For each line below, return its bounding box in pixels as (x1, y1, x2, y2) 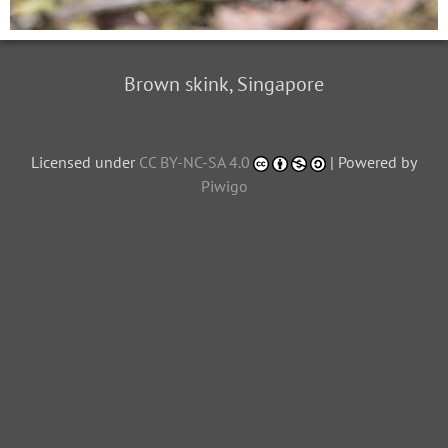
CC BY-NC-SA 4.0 (138, 151, 250, 172)
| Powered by (326, 151, 418, 172)
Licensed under (30, 151, 139, 172)
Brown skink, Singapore (124, 70, 324, 97)
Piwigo (200, 175, 248, 196)
